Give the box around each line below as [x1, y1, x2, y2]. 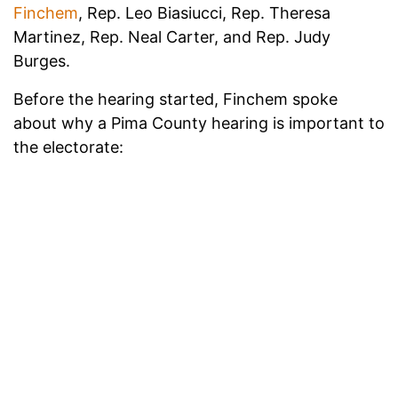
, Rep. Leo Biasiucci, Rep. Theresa [78, 3, 330, 22]
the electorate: [13, 137, 123, 156]
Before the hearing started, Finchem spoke [13, 89, 338, 108]
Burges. [13, 51, 70, 70]
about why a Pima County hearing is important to [13, 113, 385, 132]
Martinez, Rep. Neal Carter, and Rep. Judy [13, 27, 330, 46]
